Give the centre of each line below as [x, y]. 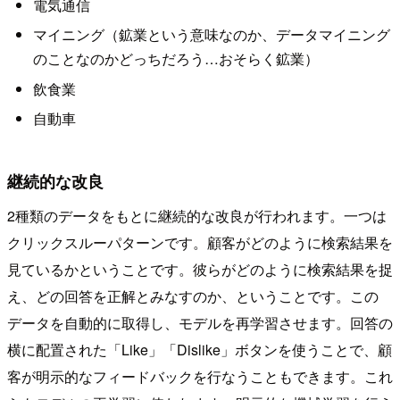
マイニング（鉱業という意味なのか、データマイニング [211, 35]
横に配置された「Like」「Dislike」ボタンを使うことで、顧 [200, 350]
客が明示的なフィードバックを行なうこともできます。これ [200, 377]
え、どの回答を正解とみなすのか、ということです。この [193, 296]
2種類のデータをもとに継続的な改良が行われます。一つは [197, 216]
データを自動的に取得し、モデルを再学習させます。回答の [200, 323]
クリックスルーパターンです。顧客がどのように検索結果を [200, 243]
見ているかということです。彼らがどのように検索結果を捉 [200, 270]
